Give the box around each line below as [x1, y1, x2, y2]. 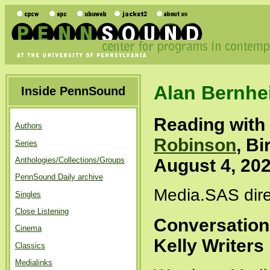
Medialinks [15, 257, 52, 267]
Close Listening [15, 206, 69, 216]
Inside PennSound [21, 84, 125, 98]
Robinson [154, 134, 236, 155]
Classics [15, 240, 45, 250]
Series [15, 138, 37, 148]
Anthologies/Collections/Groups [15, 155, 125, 165]
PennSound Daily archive [15, 172, 103, 182]
